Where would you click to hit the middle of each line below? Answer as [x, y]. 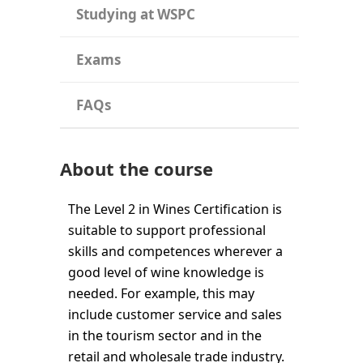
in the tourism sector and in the [165, 335]
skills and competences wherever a [175, 251]
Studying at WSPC [136, 14]
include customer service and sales [175, 314]
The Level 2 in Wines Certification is [175, 209]
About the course [137, 168]
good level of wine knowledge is [166, 272]
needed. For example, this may [161, 293]
